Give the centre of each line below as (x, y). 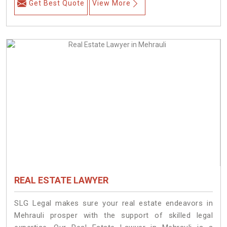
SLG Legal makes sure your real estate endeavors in (113, 203)
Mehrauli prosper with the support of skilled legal (113, 216)
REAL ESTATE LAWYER (61, 180)
